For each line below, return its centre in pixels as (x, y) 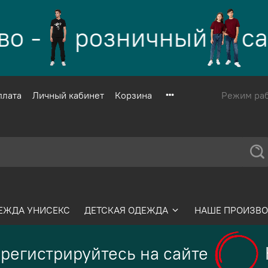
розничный (128, 38)
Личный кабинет (68, 95)
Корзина (133, 95)
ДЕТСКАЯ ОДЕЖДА (127, 210)
